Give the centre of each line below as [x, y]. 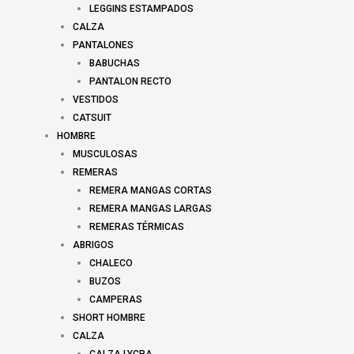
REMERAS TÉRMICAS [136, 227]
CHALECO [111, 263]
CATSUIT [92, 118]
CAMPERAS [115, 299]
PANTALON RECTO [130, 81]
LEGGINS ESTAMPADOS [141, 9]
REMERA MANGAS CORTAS [150, 190]
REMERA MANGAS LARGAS [150, 209]
